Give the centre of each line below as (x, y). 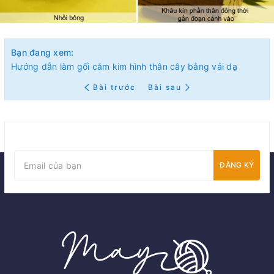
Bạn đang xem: (43, 53)
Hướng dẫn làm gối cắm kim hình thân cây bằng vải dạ (124, 67)
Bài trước (116, 87)
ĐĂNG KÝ (237, 165)
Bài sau (165, 87)
